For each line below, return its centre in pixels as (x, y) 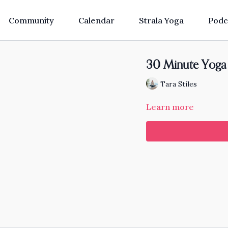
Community (31, 20)
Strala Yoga (161, 20)
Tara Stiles (179, 84)
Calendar (96, 20)
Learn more (170, 107)
